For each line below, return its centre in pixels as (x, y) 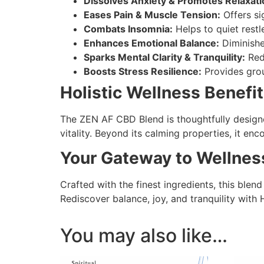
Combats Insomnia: (128, 29)
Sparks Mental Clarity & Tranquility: (164, 57)
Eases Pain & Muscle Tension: (152, 14)
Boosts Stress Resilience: (143, 71)
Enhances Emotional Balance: (151, 43)
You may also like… (144, 236)
